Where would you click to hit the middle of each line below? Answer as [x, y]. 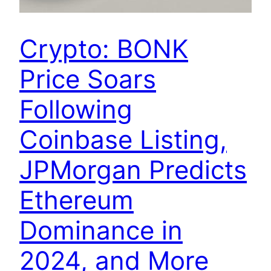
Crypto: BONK [104, 49]
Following [76, 109]
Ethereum [77, 200]
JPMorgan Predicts [133, 170]
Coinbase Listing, [123, 140]
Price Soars [88, 79]
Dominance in [101, 230]
